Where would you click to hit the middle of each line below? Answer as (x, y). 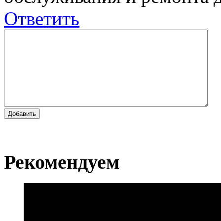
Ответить (42, 19)
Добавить (22, 114)
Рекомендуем (62, 162)
